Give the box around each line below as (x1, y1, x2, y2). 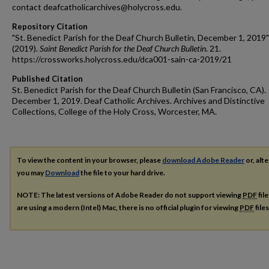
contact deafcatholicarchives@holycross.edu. (12, 2, 182, 12)
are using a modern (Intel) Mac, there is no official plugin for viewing (17, 202, 240, 212)
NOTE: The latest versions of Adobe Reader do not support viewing (17, 190, 243, 199)
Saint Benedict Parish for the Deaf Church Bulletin (40, 43, 206, 53)
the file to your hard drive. (79, 168, 165, 177)
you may (17, 168, 45, 177)
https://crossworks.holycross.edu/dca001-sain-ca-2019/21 (12, 54, 232, 64)
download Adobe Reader (162, 156, 244, 165)
